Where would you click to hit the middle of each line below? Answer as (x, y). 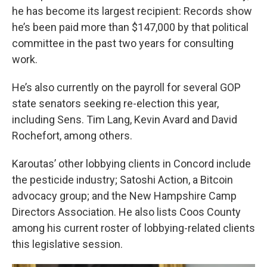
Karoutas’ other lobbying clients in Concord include (131, 164)
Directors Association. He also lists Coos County (126, 212)
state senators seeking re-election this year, (115, 103)
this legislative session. (67, 244)
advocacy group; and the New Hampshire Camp (124, 196)
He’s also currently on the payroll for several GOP (126, 87)
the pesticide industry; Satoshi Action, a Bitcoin (122, 180)
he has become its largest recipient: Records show (132, 11)
